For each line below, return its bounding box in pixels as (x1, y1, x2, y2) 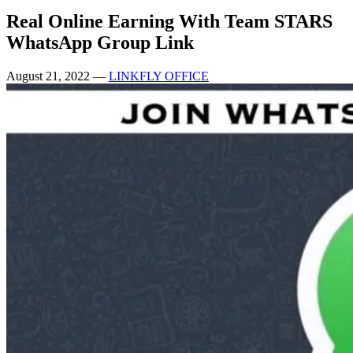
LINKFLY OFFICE (109, 69, 209, 83)
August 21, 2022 (6, 69, 93, 83)
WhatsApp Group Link (6, 32, 194, 53)
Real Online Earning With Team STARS (6, 10, 333, 32)
